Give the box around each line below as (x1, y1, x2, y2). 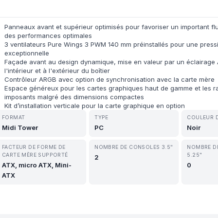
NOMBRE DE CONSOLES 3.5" (94, 144, 173, 150)
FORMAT (2, 114, 25, 121)
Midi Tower (2, 124, 38, 131)
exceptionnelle (4, 49, 49, 57)
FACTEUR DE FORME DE (2, 144, 66, 150)
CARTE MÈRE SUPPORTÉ (2, 152, 68, 158)
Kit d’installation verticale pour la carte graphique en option (4, 102, 185, 109)
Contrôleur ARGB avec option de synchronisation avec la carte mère (4, 75, 215, 83)
